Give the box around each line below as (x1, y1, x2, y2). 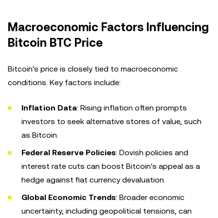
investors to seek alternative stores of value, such (21, 117, 201, 126)
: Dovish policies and (116, 148, 188, 157)
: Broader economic (116, 193, 184, 202)
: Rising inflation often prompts (77, 103, 187, 112)
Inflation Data (21, 103, 77, 112)
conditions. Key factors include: (8, 78, 121, 87)
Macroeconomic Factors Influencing (8, 20, 209, 34)
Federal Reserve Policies (21, 148, 116, 157)
